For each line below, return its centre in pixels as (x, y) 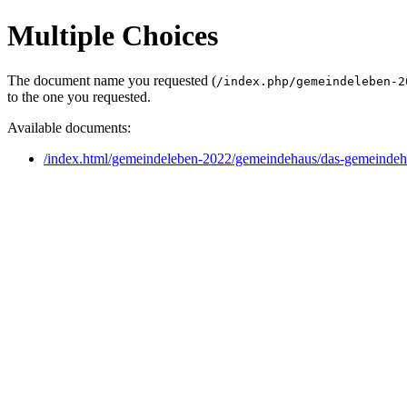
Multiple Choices (113, 36)
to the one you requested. (79, 96)
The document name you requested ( (112, 80)
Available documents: (69, 127)
